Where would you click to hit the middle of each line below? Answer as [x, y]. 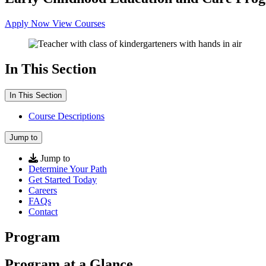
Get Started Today [63, 179]
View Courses [79, 23]
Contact [43, 211]
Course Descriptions [66, 116]
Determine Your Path [68, 169]
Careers [43, 190]
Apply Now [27, 23]
